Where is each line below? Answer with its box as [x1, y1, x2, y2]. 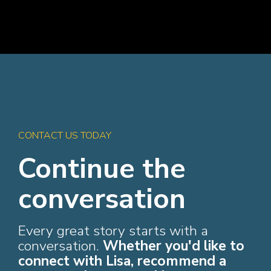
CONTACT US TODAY [18, 128, 111, 142]
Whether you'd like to [103, 236, 244, 255]
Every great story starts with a [18, 221, 208, 240]
